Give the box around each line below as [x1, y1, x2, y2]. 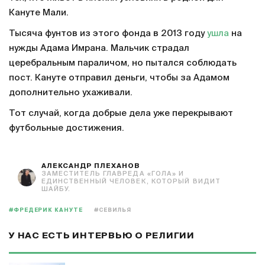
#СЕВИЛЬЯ [94, 208, 131, 214]
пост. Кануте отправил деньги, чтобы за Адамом [9, 73, 230, 83]
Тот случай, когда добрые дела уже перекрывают [9, 109, 233, 118]
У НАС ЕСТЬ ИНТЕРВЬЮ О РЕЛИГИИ [9, 231, 195, 241]
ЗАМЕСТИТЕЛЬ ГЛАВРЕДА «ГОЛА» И [41, 170, 185, 177]
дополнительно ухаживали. [9, 88, 132, 98]
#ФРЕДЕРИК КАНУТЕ [9, 208, 83, 214]
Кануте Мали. [9, 8, 71, 18]
